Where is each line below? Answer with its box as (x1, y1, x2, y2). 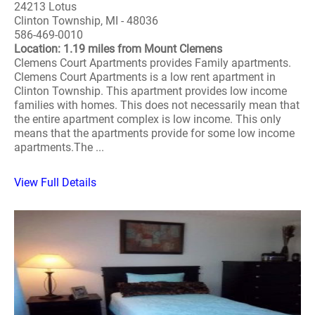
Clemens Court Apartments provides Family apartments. (14, 56, 291, 70)
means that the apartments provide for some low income (14, 127, 295, 141)
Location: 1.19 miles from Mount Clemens (14, 42, 222, 56)
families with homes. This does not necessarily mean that (14, 98, 300, 112)
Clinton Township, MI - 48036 (14, 14, 158, 28)
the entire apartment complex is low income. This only (14, 112, 281, 127)
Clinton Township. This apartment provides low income (14, 84, 287, 98)
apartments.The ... (14, 141, 104, 155)
